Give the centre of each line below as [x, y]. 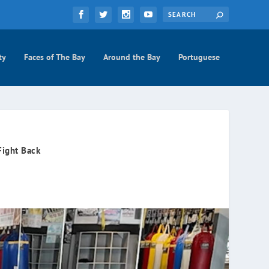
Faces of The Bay [54, 57]
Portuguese [199, 57]
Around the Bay [131, 57]
